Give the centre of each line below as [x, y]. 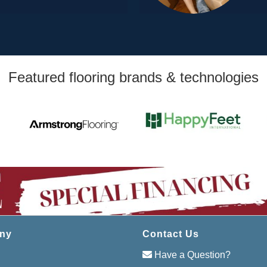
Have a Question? [191, 254]
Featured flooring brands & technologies [133, 77]
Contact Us [171, 234]
